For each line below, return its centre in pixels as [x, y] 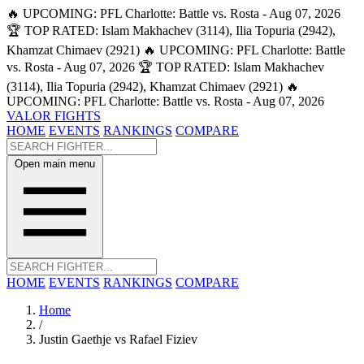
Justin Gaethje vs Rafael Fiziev [118, 339]
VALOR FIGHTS [54, 116]
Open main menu [55, 164]
